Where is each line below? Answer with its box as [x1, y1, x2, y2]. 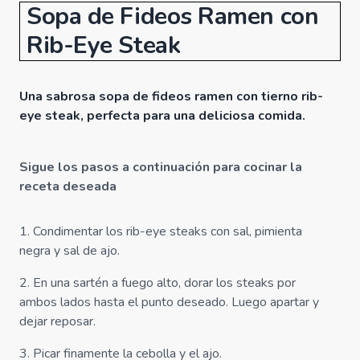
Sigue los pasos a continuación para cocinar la [19, 158, 302, 176]
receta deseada [19, 178, 117, 195]
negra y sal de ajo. [19, 242, 120, 260]
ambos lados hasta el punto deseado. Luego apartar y [19, 293, 319, 311]
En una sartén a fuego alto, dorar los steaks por [33, 274, 296, 292]
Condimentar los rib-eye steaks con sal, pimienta [33, 223, 302, 240]
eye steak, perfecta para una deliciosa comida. [19, 107, 305, 125]
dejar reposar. [19, 313, 96, 330]
